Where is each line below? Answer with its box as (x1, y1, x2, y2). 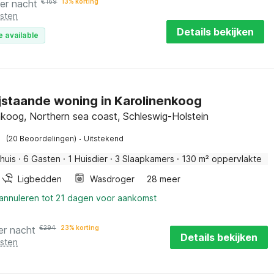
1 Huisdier (68, 154, 108, 164)
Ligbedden (18, 174, 62, 184)
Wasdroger (90, 174, 135, 184)
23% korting (61, 224, 100, 231)
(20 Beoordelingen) (6, 134, 77, 143)
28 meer (147, 174, 181, 184)
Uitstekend (84, 134, 124, 143)
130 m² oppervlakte (182, 154, 262, 164)
